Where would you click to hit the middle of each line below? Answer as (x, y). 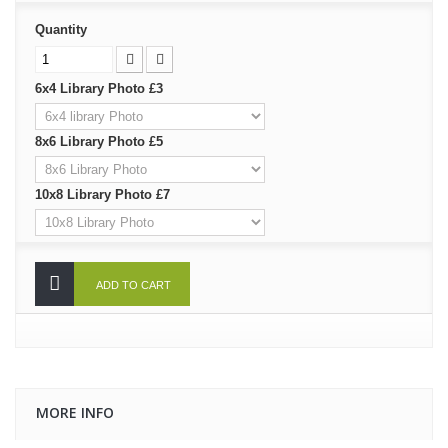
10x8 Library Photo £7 (104, 194)
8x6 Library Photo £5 (101, 141)
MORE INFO (75, 412)
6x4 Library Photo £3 (101, 88)
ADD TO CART (133, 284)
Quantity (61, 29)
